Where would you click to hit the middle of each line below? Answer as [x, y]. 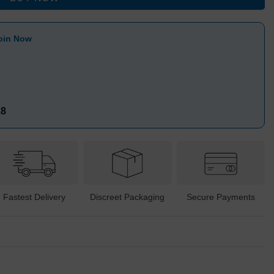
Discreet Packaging [128, 197]
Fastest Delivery [35, 197]
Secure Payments [220, 197]
